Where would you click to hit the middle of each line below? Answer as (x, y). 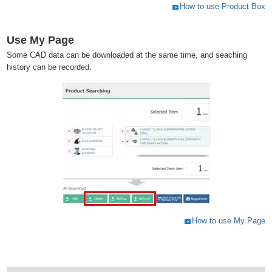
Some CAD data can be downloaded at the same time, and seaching (127, 55)
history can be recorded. (49, 67)
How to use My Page (228, 221)
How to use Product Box (222, 7)
